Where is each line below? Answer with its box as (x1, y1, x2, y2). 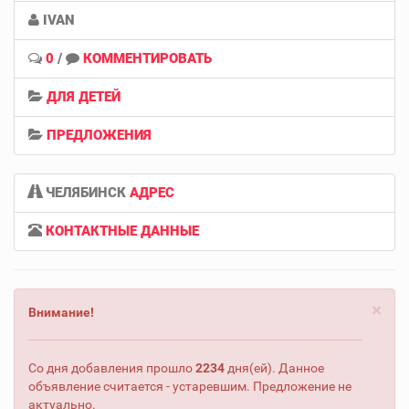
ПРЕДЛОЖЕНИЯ (47, 126, 152, 143)
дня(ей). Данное (225, 360, 324, 375)
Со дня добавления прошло (28, 360, 195, 375)
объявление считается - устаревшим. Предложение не (28, 378, 351, 393)
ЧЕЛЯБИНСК (42, 184, 130, 201)
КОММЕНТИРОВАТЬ (83, 49, 212, 67)
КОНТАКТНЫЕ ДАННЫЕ (46, 222, 199, 239)
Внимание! (28, 304, 94, 320)
